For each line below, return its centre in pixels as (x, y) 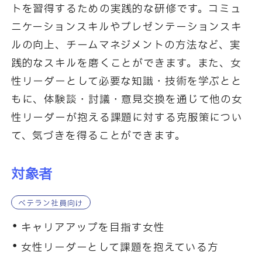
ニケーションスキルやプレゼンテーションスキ (127, 27)
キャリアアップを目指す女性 (93, 228)
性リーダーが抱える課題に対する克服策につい (127, 118)
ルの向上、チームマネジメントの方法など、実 (126, 46)
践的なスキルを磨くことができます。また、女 (126, 64)
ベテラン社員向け (51, 203)
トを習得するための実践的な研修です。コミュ (126, 9)
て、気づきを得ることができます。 (98, 136)
